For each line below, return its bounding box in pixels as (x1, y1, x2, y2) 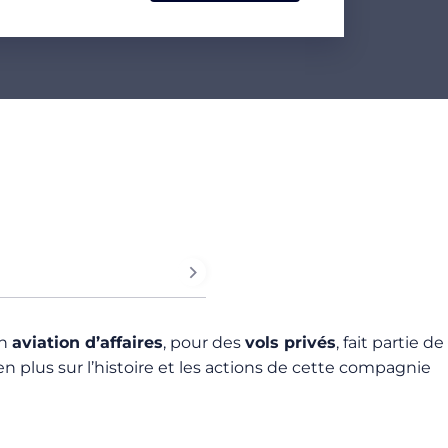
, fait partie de (336, 333, 444, 352)
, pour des (163, 333, 245, 352)
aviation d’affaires (12, 333, 163, 352)
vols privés (245, 333, 336, 352)
